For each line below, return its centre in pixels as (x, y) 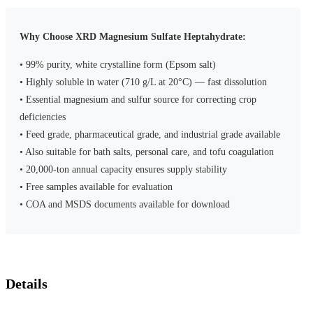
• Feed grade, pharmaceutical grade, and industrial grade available (150, 135)
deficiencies (43, 117)
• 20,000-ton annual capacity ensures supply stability (123, 170)
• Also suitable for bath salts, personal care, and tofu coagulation (147, 152)
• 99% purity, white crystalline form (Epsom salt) (118, 65)
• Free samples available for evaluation (96, 187)
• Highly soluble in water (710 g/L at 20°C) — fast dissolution (143, 82)
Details (27, 283)
